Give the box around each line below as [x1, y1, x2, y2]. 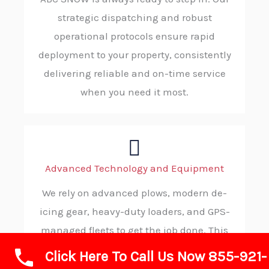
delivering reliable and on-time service [43, 67, 226, 80]
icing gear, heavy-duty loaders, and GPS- [39, 205, 230, 218]
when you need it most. [80, 86, 189, 98]
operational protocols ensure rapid [54, 30, 215, 43]
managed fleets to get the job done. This [41, 224, 228, 237]
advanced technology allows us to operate [36, 243, 233, 255]
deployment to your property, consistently [38, 49, 231, 61]
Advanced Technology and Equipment [45, 162, 224, 175]
